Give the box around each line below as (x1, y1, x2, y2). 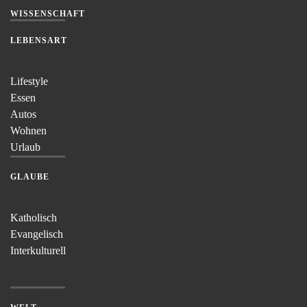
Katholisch (10, 212, 57, 223)
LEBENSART (10, 36, 67, 45)
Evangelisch (10, 228, 63, 240)
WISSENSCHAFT (10, 9, 85, 19)
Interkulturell (10, 245, 66, 256)
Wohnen (10, 125, 47, 136)
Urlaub (10, 141, 40, 153)
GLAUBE (10, 172, 49, 182)
